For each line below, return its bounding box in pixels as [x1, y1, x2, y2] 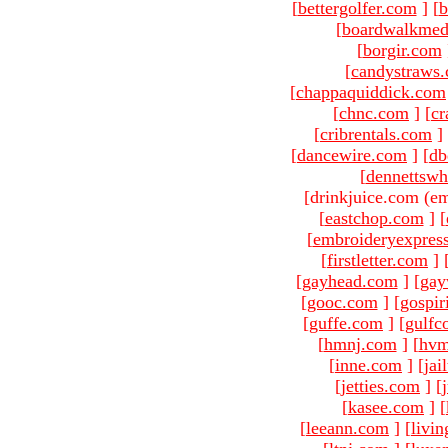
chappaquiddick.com [296, 81, 446, 102]
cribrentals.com [320, 123, 432, 144]
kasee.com [348, 396, 424, 417]
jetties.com [341, 375, 420, 396]
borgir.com [362, 39, 442, 60]
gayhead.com [301, 270, 398, 291]
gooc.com [306, 291, 378, 312]
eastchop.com [324, 207, 424, 228]
